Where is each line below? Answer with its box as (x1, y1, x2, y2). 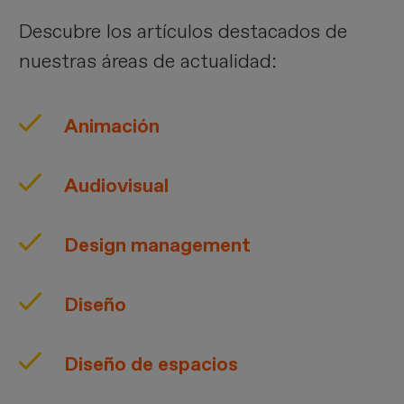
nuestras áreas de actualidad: (19, 49, 278, 75)
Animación (64, 113, 161, 139)
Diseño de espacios (64, 351, 239, 377)
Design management (64, 232, 252, 258)
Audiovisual (64, 172, 170, 198)
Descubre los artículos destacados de (19, 19, 348, 45)
